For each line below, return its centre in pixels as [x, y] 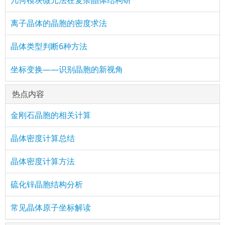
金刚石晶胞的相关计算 [51, 115]
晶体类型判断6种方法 [49, 46]
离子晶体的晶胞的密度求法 [59, 23]
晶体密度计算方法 [43, 161]
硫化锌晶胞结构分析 [47, 184]
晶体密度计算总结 [43, 138]
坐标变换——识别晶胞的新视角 [67, 69]
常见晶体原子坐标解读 [51, 207]
